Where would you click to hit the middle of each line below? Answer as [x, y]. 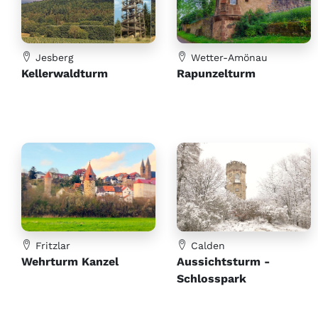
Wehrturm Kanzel [70, 262]
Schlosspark [212, 279]
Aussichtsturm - [223, 262]
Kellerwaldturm [65, 73]
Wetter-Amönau [227, 57]
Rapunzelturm [216, 73]
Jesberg [53, 57]
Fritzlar [51, 246]
